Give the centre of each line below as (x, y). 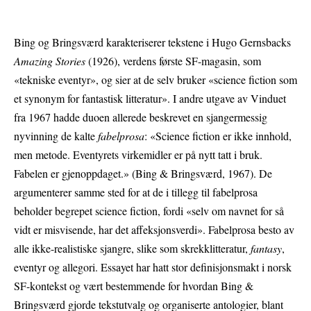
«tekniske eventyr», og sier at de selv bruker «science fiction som (155, 80)
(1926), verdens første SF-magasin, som (175, 61)
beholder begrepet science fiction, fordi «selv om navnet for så (149, 211)
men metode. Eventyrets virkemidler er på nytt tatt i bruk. (138, 155)
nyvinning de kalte (56, 136)
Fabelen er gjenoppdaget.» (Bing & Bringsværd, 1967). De (143, 174)
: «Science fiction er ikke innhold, (218, 136)
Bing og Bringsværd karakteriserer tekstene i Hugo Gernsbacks (152, 42)
